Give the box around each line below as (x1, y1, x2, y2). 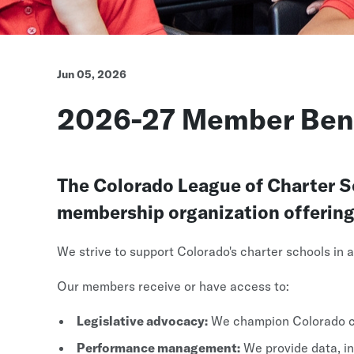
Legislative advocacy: (77, 313, 208, 329)
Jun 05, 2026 (57, 67, 126, 81)
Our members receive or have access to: (57, 278, 289, 294)
